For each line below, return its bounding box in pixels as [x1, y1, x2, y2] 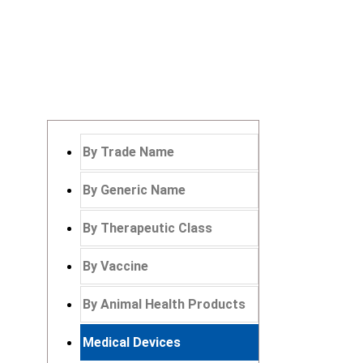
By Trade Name [83, 144, 174, 160]
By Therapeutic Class [83, 220, 212, 236]
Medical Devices [83, 335, 181, 350]
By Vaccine [83, 258, 148, 274]
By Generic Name [83, 182, 186, 198]
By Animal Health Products [83, 297, 246, 312]
